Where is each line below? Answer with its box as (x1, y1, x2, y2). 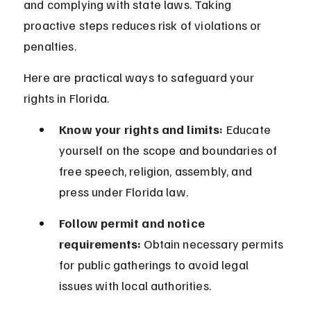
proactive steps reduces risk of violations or (24, 17, 264, 33)
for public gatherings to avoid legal (59, 257, 252, 273)
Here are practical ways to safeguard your (24, 69, 257, 85)
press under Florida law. (59, 184, 188, 200)
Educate (223, 121, 274, 137)
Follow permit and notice (59, 215, 208, 231)
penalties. (24, 38, 76, 54)
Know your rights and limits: (59, 121, 224, 137)
